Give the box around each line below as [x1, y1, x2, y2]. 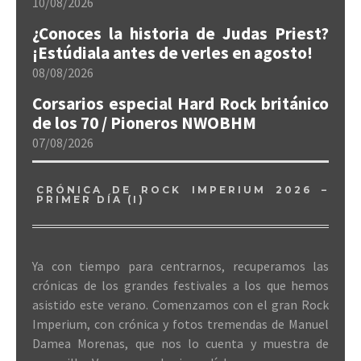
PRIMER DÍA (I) [36, 193, 145, 205]
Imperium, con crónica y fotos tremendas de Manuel [32, 316, 329, 332]
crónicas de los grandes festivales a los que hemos [32, 277, 329, 293]
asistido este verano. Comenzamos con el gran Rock [32, 297, 329, 313]
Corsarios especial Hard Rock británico [32, 93, 329, 114]
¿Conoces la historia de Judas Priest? [32, 23, 329, 44]
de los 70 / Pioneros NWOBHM [32, 112, 256, 134]
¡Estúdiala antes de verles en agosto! [32, 42, 313, 64]
